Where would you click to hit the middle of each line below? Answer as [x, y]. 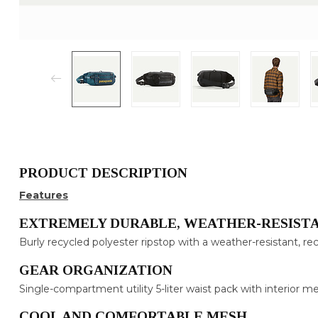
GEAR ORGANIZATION [96, 270]
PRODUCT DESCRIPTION [103, 172]
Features [44, 195]
